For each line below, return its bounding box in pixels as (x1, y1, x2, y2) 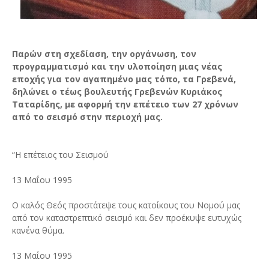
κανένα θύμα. (12, 225, 64, 236)
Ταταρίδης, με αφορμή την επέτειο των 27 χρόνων (12, 98, 238, 110)
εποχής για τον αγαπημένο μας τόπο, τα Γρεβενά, (12, 73, 236, 85)
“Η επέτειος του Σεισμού (12, 149, 109, 160)
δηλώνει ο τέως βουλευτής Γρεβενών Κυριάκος (12, 86, 222, 97)
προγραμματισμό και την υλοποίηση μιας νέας (12, 61, 222, 72)
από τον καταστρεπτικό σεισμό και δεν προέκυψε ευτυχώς (12, 212, 241, 223)
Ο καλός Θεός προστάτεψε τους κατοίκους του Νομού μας (12, 199, 240, 211)
